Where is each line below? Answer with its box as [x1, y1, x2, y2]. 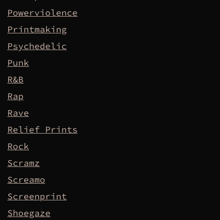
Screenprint [7, 191, 67, 202]
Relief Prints [7, 124, 78, 136]
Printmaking [7, 24, 67, 35]
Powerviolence [7, 7, 78, 19]
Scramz [7, 157, 40, 169]
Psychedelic [7, 40, 67, 52]
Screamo [7, 174, 45, 186]
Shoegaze [7, 207, 51, 219]
